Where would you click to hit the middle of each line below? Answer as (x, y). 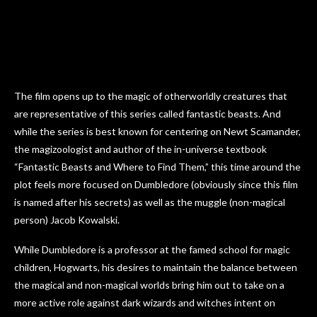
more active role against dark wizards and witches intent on (145, 303)
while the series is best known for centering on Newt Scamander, (157, 132)
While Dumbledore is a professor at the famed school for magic (152, 250)
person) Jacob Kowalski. (67, 220)
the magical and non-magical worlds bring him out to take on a (149, 285)
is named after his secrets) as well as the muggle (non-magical (150, 202)
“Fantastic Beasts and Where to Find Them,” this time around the (157, 167)
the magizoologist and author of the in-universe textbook (140, 149)
